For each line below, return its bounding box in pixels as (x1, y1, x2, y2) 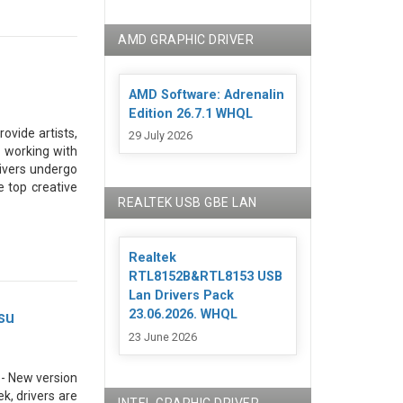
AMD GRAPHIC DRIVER (118, 32, 255, 47)
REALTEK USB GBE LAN (118, 195, 257, 210)
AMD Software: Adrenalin (129, 87, 285, 103)
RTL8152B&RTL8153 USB (129, 269, 283, 285)
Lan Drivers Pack (129, 288, 235, 304)
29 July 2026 (129, 129, 193, 143)
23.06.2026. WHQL (129, 307, 238, 323)
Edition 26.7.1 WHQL (129, 106, 254, 121)
